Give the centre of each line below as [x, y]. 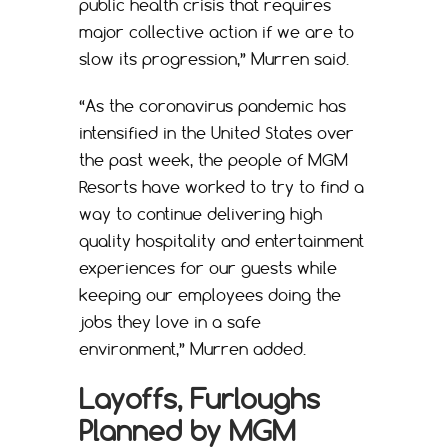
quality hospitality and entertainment [221, 241]
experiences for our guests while [208, 268]
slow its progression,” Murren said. [214, 59]
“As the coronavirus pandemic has [212, 106]
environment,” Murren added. [192, 349]
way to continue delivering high [200, 214]
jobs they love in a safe [170, 322]
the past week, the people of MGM [213, 160]
